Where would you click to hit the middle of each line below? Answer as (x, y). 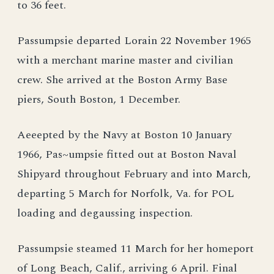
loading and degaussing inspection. (105, 213)
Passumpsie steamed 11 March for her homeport (135, 249)
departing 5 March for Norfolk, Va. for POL (126, 194)
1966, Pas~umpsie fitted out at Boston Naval (127, 154)
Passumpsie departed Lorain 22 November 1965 (134, 41)
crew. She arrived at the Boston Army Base (122, 80)
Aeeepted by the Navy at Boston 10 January (124, 135)
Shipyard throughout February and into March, (134, 174)
